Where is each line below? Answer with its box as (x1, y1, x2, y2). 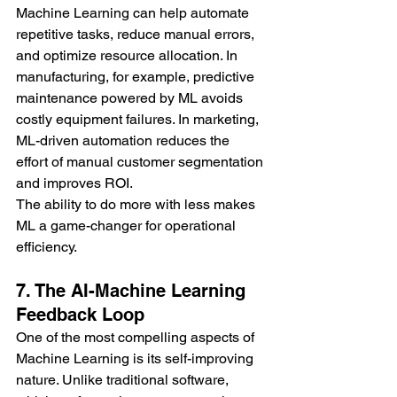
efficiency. (16, 238, 77, 256)
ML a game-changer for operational (16, 217, 239, 235)
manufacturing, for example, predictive (16, 68, 258, 86)
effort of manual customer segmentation (16, 153, 267, 171)
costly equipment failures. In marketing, (16, 111, 262, 128)
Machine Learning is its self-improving (16, 350, 257, 368)
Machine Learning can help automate (16, 4, 253, 22)
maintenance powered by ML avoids (16, 90, 246, 107)
